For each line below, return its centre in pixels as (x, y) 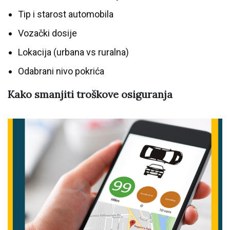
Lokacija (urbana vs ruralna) (73, 52)
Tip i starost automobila (66, 14)
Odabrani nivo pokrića (61, 71)
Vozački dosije (47, 33)
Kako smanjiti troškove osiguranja (90, 94)
